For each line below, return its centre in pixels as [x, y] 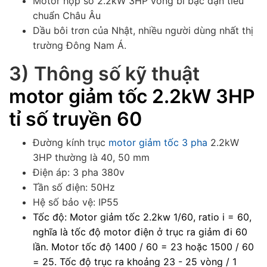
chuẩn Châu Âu [67, 16]
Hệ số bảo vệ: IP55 [76, 202]
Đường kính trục [71, 143]
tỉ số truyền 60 [75, 119]
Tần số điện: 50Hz [74, 187]
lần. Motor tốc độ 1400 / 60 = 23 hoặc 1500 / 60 [143, 247]
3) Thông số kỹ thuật [104, 74]
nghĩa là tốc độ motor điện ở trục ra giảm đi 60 [140, 232]
